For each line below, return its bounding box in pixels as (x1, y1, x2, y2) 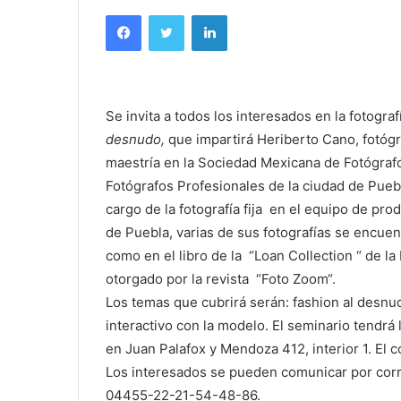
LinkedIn (226, 7, 273, 22)
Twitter (183, 7, 223, 22)
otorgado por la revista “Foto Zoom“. (106, 270, 336, 288)
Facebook (141, 7, 195, 22)
